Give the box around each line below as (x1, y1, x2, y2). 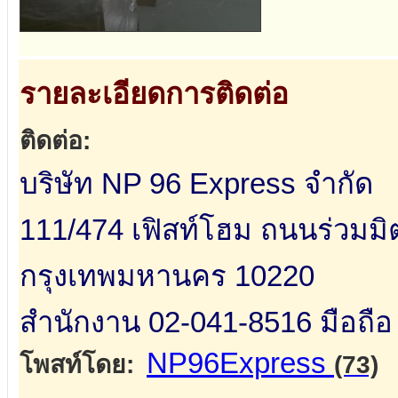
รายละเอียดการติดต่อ (20, 77, 289, 111)
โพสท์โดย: (20, 350, 134, 379)
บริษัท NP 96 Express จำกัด (20, 167, 373, 201)
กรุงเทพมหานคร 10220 (20, 259, 314, 293)
